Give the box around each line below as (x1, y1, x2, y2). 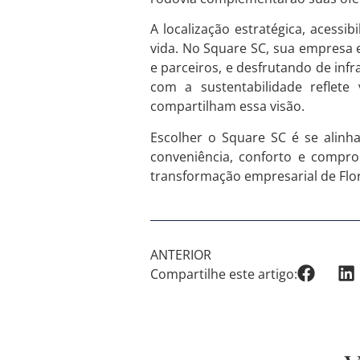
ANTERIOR (150, 246, 211, 264)
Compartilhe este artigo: (150, 265, 297, 283)
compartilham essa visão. (150, 97, 305, 116)
